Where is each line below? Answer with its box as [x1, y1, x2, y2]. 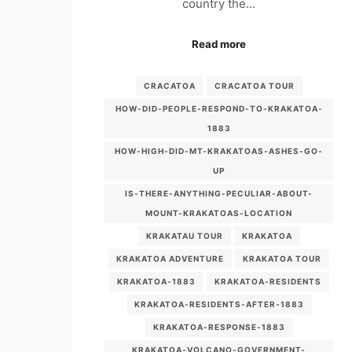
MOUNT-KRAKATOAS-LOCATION [145, 208, 293, 218]
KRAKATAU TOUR [145, 231, 223, 241]
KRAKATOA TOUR [243, 254, 322, 264]
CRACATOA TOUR [214, 81, 295, 91]
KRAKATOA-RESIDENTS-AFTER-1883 [134, 299, 304, 310]
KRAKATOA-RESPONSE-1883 [152, 322, 285, 332]
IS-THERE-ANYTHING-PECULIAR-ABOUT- [125, 189, 313, 199]
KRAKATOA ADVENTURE [116, 254, 225, 264]
